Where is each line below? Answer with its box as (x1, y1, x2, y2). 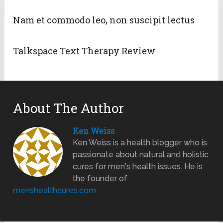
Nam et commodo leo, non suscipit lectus (13, 14, 195, 26)
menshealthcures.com (13, 186, 97, 196)
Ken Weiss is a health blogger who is (73, 138, 208, 148)
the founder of (73, 174, 128, 184)
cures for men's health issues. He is (73, 162, 203, 172)
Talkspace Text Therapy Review (13, 45, 156, 57)
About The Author (13, 100, 124, 117)
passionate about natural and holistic (73, 150, 209, 160)
